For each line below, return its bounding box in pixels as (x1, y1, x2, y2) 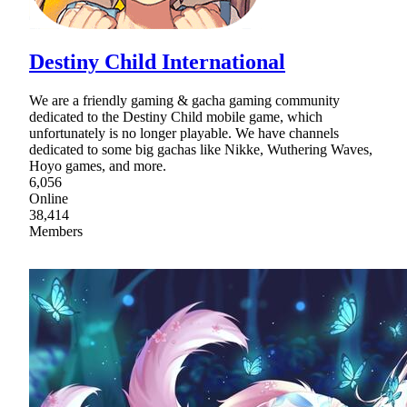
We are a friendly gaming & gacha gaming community (29, 93, 340, 109)
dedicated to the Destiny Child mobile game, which (29, 109, 323, 125)
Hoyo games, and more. (29, 158, 166, 174)
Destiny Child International (29, 50, 285, 74)
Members (29, 223, 83, 240)
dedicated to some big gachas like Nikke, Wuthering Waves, (29, 142, 372, 158)
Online (29, 191, 68, 207)
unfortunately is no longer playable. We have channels (29, 125, 339, 142)
